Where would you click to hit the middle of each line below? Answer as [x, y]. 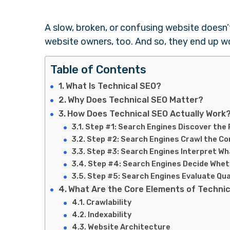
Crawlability [109, 202]
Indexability [109, 215]
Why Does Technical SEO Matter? [137, 100]
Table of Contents [98, 70]
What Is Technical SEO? [114, 86]
